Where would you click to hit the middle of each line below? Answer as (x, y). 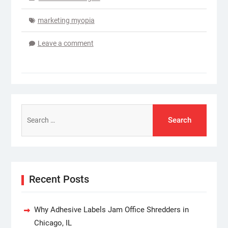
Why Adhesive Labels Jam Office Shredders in (111, 209)
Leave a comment (65, 43)
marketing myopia (66, 20)
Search (32, 110)
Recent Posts (59, 179)
